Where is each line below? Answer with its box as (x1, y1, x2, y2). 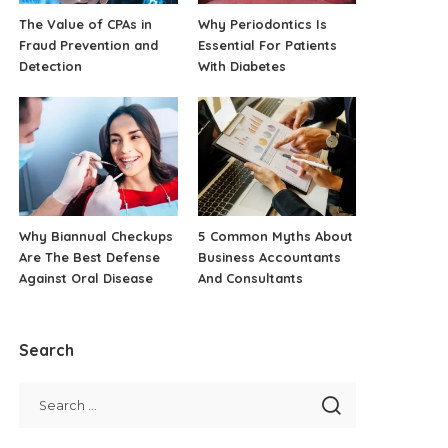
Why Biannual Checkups (19, 227, 174, 244)
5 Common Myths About (197, 227, 353, 244)
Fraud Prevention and (19, 37, 159, 54)
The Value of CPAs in (19, 16, 153, 33)
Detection (19, 58, 83, 75)
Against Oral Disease (19, 269, 154, 286)
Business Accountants (197, 248, 341, 265)
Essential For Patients (197, 37, 337, 54)
